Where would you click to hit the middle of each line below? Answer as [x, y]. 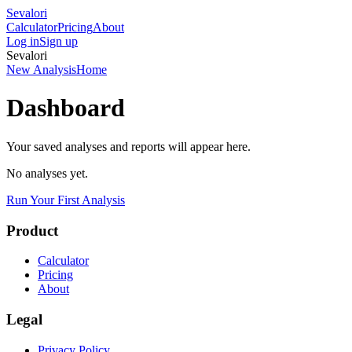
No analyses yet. [47, 173]
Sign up [59, 41]
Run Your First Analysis [66, 200]
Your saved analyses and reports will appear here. [128, 146]
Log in [23, 41]
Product [32, 230]
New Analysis [41, 70]
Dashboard [66, 108]
